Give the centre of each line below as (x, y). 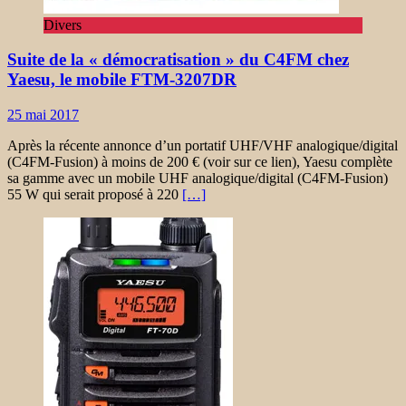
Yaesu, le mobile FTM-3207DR (122, 80)
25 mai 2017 (43, 115)
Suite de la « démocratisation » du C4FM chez (178, 60)
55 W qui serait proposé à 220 (95, 195)
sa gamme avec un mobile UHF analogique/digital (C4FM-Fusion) (198, 179)
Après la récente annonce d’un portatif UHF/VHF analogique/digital (203, 146)
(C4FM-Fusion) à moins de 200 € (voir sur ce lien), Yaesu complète (200, 162)
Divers (63, 24)
